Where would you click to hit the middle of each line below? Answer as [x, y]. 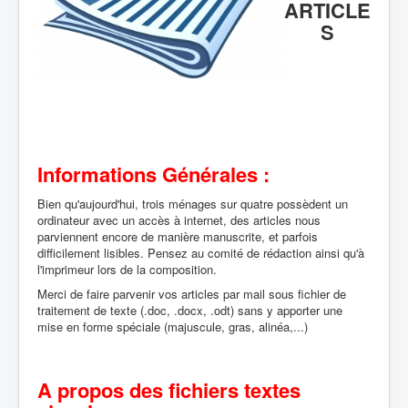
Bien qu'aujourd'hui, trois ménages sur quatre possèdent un [193, 204]
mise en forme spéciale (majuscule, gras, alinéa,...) [174, 326]
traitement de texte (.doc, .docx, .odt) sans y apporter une [190, 310]
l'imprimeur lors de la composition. [129, 269]
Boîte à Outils [89, 26]
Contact [72, 57]
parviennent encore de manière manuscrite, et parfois [178, 236]
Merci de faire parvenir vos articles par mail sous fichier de [192, 294]
